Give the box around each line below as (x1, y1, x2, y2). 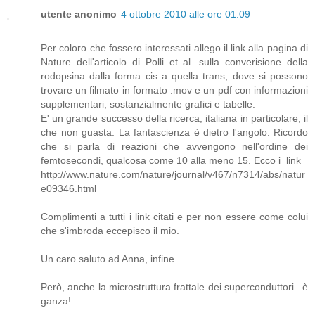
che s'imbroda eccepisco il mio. (41, 225, 179, 237)
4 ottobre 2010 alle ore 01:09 (121, 8, 250, 20)
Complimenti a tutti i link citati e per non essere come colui (41, 211, 308, 223)
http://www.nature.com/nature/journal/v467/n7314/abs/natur (41, 169, 305, 181)
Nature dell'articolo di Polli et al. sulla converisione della (41, 56, 308, 68)
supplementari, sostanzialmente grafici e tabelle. (41, 98, 255, 110)
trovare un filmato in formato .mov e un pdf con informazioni (41, 84, 308, 96)
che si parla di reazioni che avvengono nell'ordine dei (41, 141, 308, 153)
